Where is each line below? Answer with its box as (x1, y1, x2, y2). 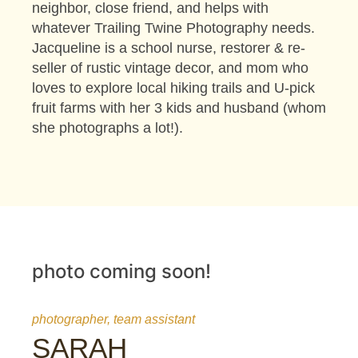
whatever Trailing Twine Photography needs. (32, 20, 315, 37)
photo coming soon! (32, 259, 211, 283)
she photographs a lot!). (32, 120, 183, 137)
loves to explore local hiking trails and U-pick (32, 80, 315, 97)
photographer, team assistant (32, 312, 195, 326)
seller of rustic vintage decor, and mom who (32, 60, 308, 77)
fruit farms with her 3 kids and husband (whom (32, 100, 326, 117)
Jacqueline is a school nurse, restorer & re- (32, 40, 305, 57)
